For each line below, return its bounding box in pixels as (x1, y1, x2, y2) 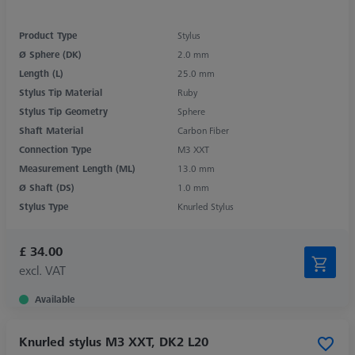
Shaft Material (19, 123, 83, 137)
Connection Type (19, 142, 91, 156)
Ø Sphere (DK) (19, 47, 82, 61)
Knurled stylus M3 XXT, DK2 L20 (19, 332, 208, 350)
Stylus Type (19, 199, 68, 213)
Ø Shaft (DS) (19, 180, 74, 194)
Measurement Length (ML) (19, 161, 136, 175)
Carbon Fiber (177, 123, 229, 137)
